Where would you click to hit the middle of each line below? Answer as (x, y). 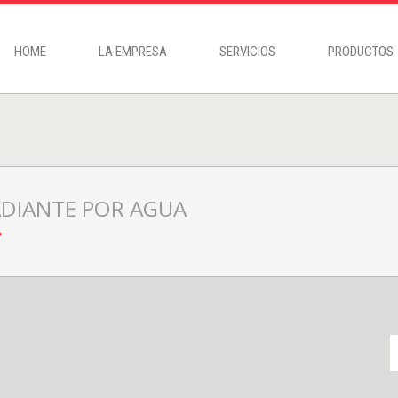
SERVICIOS (247, 52)
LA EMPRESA (133, 52)
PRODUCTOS (361, 52)
